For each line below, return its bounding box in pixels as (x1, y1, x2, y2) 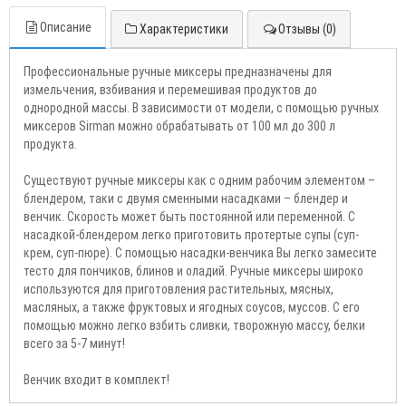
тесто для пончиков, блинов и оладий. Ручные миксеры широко (24, 263, 363, 278)
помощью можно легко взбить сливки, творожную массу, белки (24, 317, 365, 333)
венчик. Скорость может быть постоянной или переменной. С (24, 208, 355, 224)
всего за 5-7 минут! (24, 335, 125, 351)
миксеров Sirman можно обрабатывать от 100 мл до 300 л (24, 118, 335, 133)
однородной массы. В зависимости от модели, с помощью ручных (24, 100, 379, 115)
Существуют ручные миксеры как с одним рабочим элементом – (24, 172, 375, 188)
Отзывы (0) (278, 21, 336, 36)
